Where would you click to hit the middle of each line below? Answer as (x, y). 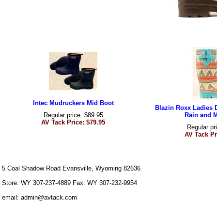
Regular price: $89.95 (73, 115)
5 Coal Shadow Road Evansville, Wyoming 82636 (71, 169)
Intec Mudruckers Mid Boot (73, 103)
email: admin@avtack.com (39, 198)
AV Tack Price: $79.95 (73, 123)
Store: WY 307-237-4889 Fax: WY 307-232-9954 (70, 183)
